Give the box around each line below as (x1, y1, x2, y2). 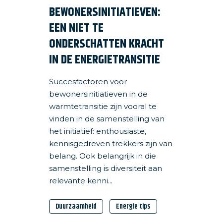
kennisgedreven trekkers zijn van (49, 139, 172, 148)
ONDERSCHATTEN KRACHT (49, 35, 164, 54)
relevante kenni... (49, 176, 112, 185)
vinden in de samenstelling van (49, 114, 165, 123)
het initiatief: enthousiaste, (49, 126, 146, 136)
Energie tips (116, 201, 151, 212)
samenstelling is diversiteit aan (49, 164, 162, 173)
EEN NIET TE (49, 19, 104, 38)
